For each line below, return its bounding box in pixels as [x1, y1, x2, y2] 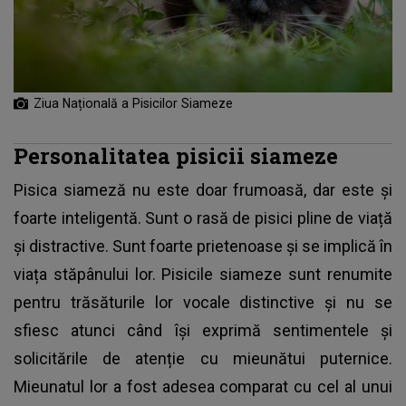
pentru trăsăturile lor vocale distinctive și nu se [14, 293, 392, 313]
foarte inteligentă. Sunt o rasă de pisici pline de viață [14, 208, 392, 228]
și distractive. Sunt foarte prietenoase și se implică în [14, 237, 392, 256]
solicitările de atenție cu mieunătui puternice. [14, 349, 392, 369]
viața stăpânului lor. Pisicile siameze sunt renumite [14, 265, 392, 285]
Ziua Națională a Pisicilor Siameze [34, 96, 233, 111]
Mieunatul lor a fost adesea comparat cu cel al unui [14, 377, 392, 397]
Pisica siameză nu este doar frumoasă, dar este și [14, 180, 392, 200]
